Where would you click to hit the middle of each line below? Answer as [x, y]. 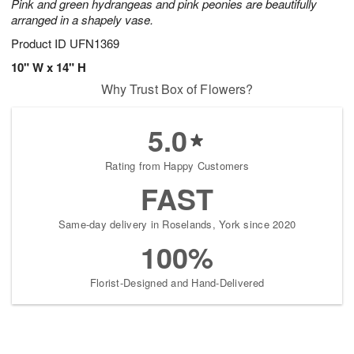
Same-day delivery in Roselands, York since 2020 [177, 224]
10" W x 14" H [49, 68]
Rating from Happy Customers [177, 166]
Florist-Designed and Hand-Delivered [177, 283]
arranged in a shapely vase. [82, 20]
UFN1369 [94, 43]
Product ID [40, 43]
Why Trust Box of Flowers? [177, 89]
